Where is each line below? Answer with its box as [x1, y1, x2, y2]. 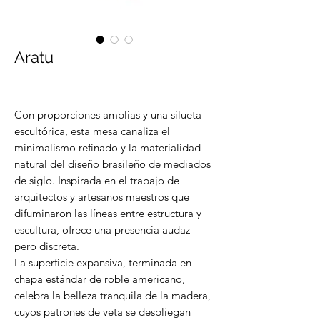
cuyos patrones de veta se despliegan [14, 305, 191, 319]
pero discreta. [14, 239, 79, 253]
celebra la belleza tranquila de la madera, [14, 289, 211, 302]
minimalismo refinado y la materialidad [14, 141, 201, 154]
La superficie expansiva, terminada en [14, 256, 191, 269]
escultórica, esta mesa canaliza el [14, 124, 170, 138]
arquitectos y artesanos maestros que [14, 190, 189, 204]
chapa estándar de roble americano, [14, 272, 185, 286]
